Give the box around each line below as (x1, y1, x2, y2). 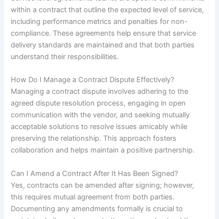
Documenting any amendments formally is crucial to (11, 204, 183, 213)
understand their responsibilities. (11, 52, 119, 61)
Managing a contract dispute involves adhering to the (11, 87, 189, 96)
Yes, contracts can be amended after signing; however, (11, 180, 195, 190)
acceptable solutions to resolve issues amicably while (11, 122, 188, 131)
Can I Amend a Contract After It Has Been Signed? (11, 169, 178, 178)
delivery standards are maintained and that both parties (11, 41, 195, 49)
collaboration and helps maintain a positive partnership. (11, 146, 195, 155)
